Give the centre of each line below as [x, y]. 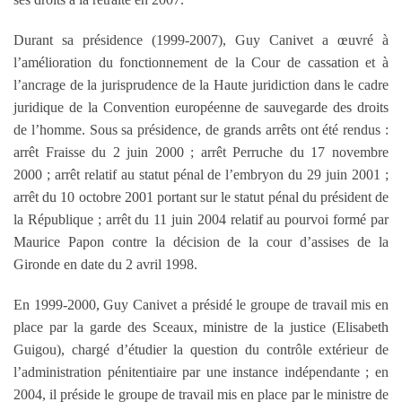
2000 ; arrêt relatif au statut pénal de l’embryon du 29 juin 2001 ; [201, 174]
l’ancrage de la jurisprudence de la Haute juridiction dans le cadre [201, 84]
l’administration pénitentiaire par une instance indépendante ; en [201, 371]
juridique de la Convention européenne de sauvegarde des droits [201, 107]
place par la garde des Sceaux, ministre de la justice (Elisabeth [201, 327]
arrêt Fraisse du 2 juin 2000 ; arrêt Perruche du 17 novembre [201, 152]
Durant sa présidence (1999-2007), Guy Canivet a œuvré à [201, 39]
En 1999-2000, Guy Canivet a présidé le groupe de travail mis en [201, 304]
